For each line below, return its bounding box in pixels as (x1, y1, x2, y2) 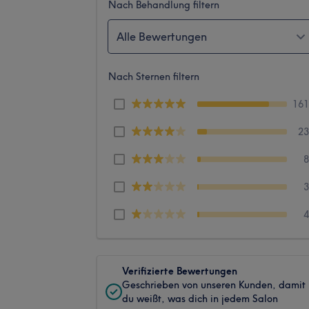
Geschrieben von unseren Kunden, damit (122, 278, 306, 291)
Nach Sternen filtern (108, 70, 199, 83)
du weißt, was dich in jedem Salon (122, 292, 278, 305)
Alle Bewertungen (117, 29, 207, 43)
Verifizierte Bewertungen (122, 264, 237, 277)
